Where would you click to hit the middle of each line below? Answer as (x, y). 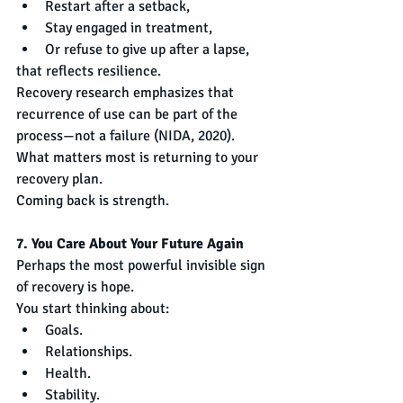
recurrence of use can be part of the (129, 114)
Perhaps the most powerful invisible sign (143, 265)
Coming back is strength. (93, 200)
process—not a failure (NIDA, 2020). (127, 135)
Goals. (64, 330)
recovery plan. (59, 179)
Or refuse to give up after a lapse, (147, 49)
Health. (68, 373)
